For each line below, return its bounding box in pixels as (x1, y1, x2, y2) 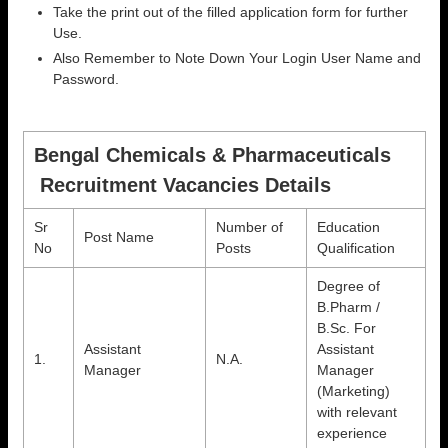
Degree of (316, 277, 380, 294)
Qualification (316, 239, 395, 256)
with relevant (316, 403, 397, 420)
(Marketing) (316, 382, 390, 399)
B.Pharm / (316, 298, 380, 315)
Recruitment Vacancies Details (33, 173, 331, 196)
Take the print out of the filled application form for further (53, 3, 408, 20)
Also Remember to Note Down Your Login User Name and (53, 49, 421, 66)
